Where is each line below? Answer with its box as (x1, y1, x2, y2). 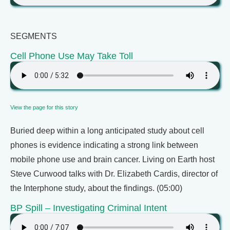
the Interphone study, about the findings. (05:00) (10, 184, 182, 193)
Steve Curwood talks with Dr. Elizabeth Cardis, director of (10, 169, 218, 178)
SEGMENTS (10, 32, 57, 41)
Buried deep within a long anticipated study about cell (10, 126, 204, 135)
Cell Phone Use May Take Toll (10, 50, 133, 61)
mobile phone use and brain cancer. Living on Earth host (10, 155, 215, 164)
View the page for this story (10, 104, 78, 110)
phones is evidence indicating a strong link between (10, 141, 198, 149)
